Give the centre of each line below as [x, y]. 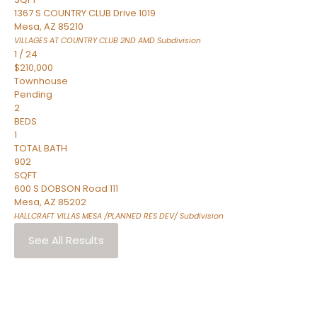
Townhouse [41, 81]
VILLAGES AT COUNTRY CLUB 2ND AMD [85, 41]
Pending [33, 94]
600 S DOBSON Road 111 [66, 189]
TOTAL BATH [41, 148]
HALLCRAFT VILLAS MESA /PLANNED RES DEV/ [96, 216]
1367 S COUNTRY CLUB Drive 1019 [85, 13]
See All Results [66, 240]
